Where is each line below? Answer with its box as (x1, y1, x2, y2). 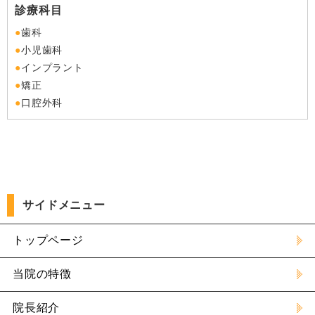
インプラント (20, 62, 84, 73)
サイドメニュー (22, 199, 105, 211)
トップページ (12, 234, 84, 246)
